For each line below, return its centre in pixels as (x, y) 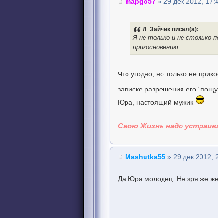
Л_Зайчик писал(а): (171, 29)
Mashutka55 (145, 157)
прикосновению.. (157, 47)
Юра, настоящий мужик (156, 103)
